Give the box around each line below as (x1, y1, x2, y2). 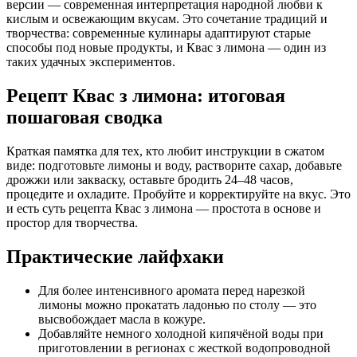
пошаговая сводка (6, 106, 163, 127)
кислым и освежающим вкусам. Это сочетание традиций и (6, 12, 328, 26)
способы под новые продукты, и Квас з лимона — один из (6, 41, 326, 55)
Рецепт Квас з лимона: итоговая (6, 84, 285, 106)
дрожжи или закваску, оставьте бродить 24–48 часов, (6, 172, 293, 186)
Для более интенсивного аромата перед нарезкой (38, 283, 305, 297)
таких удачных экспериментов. (6, 55, 175, 69)
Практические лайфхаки (6, 245, 224, 267)
